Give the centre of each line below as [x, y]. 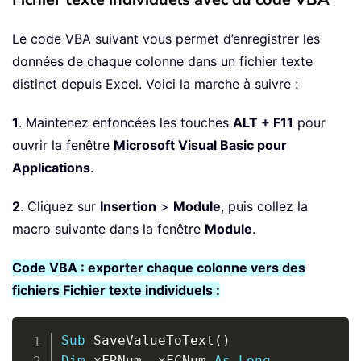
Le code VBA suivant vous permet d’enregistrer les [166, 39]
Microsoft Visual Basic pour [200, 145]
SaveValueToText [149, 341]
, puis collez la [264, 207]
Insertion [128, 207]
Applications [51, 168]
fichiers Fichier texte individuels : [116, 290]
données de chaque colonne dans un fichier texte [162, 62]
